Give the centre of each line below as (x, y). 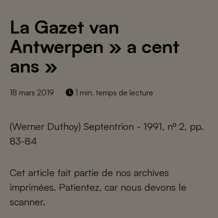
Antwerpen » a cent (95, 46)
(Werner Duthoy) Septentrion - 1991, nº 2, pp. (107, 126)
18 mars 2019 (32, 92)
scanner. (27, 202)
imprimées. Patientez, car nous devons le (98, 187)
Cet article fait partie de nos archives (89, 173)
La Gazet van (64, 27)
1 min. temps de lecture (113, 92)
